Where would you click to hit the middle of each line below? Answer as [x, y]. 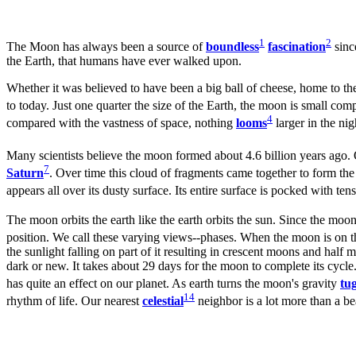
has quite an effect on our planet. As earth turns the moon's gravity [173, 284]
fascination [297, 47]
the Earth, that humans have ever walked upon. [124, 61]
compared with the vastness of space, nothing [121, 123]
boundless [232, 47]
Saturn [25, 173]
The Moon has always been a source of [106, 47]
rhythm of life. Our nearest [74, 301]
